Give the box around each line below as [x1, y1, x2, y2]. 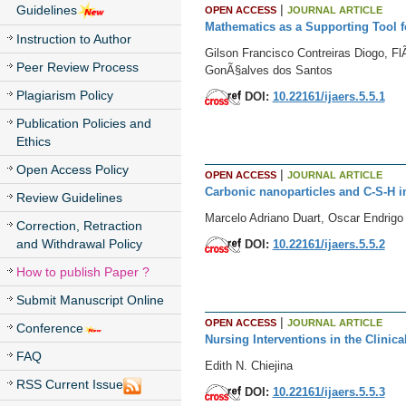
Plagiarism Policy [16, 88, 113, 103]
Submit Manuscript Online [16, 293, 164, 308]
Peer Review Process [16, 60, 139, 75]
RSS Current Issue [16, 377, 123, 392]
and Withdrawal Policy [16, 237, 142, 252]
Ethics [16, 134, 51, 150]
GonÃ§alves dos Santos [204, 63, 333, 77]
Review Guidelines [16, 190, 122, 206]
